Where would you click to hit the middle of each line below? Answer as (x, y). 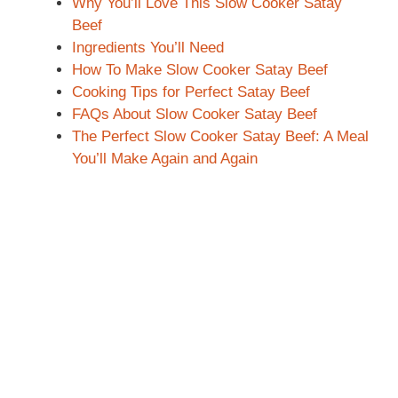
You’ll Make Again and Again (165, 159)
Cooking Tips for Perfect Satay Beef (191, 92)
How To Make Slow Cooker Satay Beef (200, 70)
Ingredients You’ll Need (148, 48)
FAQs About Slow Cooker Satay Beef (195, 115)
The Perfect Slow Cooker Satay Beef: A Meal (220, 137)
